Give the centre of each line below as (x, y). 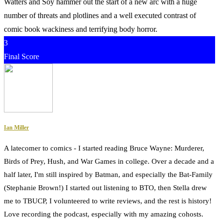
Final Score (22, 56)
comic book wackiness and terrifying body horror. (81, 29)
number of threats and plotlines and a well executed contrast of (100, 15)
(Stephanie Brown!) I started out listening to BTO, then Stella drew (105, 188)
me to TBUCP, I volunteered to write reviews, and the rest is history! (108, 201)
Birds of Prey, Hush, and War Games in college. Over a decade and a (109, 162)
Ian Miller (16, 128)
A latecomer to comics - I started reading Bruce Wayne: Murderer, (104, 148)
